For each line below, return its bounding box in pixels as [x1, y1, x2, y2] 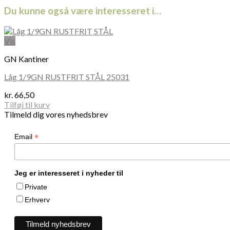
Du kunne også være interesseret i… [4, 5, 161, 17]
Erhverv [25, 195, 50, 204]
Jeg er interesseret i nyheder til [14, 168, 123, 177]
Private [25, 182, 47, 191]
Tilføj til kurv [4, 99, 50, 109]
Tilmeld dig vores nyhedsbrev [4, 109, 108, 119]
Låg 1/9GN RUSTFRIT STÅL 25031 [4, 71, 129, 82]
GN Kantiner [4, 53, 49, 64]
